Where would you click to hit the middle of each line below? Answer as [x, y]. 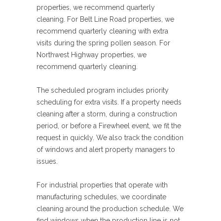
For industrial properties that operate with [102, 185]
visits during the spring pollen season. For [103, 43]
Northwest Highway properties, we [92, 55]
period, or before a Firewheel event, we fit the [109, 126]
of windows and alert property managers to [106, 150]
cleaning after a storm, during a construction [107, 114]
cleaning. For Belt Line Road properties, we [105, 19]
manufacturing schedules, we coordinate [101, 197]
